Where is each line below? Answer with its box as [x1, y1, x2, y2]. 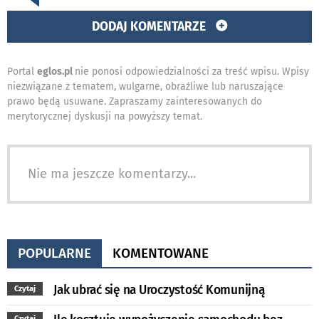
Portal [7, 66, 37, 78]
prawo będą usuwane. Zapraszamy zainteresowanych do [7, 95, 262, 108]
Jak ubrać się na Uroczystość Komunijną [53, 283, 265, 298]
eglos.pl [37, 66, 75, 78]
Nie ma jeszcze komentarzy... [28, 166, 196, 182]
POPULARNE [18, 245, 91, 262]
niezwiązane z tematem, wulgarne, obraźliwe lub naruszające [7, 80, 283, 93]
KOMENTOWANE [113, 245, 209, 262]
